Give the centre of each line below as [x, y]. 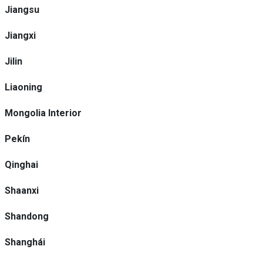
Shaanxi [22, 190]
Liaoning [23, 87]
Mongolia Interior [43, 113]
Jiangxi [20, 36]
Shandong [27, 216]
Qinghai [21, 165]
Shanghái [25, 242]
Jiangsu [22, 10]
